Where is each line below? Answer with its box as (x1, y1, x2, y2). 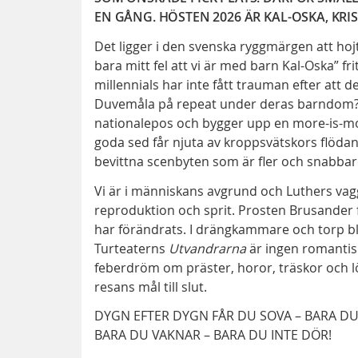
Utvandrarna (169, 239, 246, 257)
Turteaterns (94, 239, 169, 257)
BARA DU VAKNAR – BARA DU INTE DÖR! (94, 326, 332, 344)
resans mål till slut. (94, 277, 207, 296)
